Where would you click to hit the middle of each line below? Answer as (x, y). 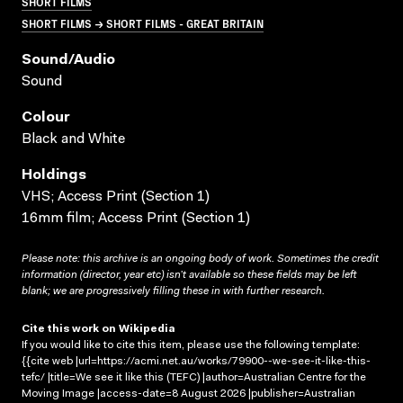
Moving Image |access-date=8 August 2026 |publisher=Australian (188, 394)
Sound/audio (68, 60)
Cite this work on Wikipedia (99, 329)
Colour (46, 117)
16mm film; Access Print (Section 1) (136, 218)
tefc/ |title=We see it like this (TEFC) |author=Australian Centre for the (194, 377)
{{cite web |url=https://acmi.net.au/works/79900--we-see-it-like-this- (196, 361)
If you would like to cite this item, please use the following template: (191, 345)
